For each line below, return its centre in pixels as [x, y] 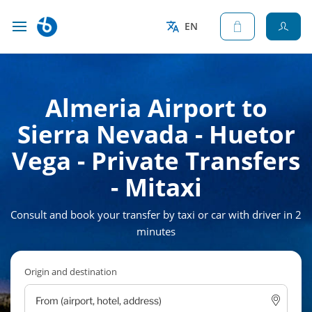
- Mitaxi [156, 187]
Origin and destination [71, 272]
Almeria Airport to [156, 108]
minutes [156, 231]
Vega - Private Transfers [156, 161]
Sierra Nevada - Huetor [156, 134]
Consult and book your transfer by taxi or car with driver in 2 [156, 214]
